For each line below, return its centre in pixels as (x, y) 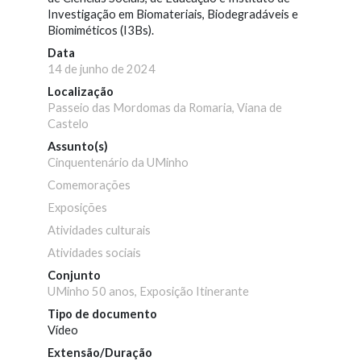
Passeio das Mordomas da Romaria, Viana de (165, 108)
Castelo (68, 124)
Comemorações (89, 185)
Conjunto (75, 276)
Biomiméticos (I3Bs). (101, 31)
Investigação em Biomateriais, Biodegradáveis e (173, 15)
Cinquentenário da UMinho (118, 163)
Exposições (78, 208)
